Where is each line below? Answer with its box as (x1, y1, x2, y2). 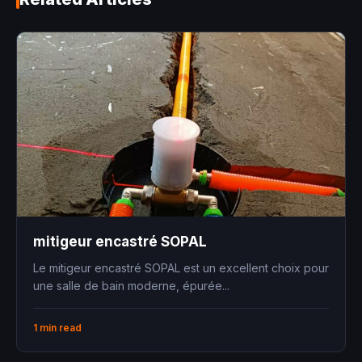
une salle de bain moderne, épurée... (33, 279, 229, 293)
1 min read (33, 322, 82, 335)
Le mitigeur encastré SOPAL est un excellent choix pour (33, 261, 329, 276)
